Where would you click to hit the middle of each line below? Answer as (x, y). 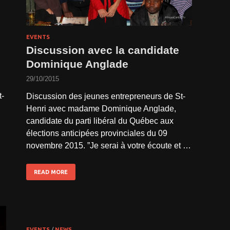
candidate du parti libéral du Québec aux (100, 121)
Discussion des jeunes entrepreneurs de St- (106, 97)
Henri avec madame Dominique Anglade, (101, 109)
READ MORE (51, 172)
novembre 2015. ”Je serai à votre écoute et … (109, 146)
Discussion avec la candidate (103, 50)
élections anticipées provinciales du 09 (97, 133)
